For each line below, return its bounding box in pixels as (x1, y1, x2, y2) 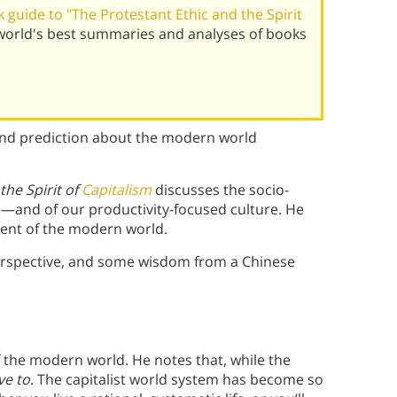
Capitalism (82, 180, 152, 200)
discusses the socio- (152, 180, 289, 200)
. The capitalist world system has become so (30, 370, 323, 390)
